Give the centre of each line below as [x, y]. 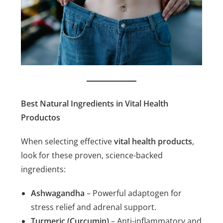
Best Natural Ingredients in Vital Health [95, 104]
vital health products [153, 142]
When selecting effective [68, 142]
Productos [41, 118]
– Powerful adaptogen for [133, 193]
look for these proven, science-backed [92, 156]
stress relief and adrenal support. [94, 207]
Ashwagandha [58, 193]
